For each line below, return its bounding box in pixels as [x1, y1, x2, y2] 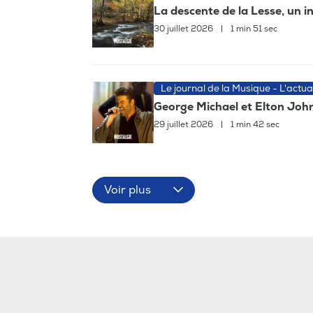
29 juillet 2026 [154, 119, 215, 131]
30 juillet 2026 [154, 24, 215, 35]
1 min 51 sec [228, 24, 277, 35]
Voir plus [104, 182, 151, 197]
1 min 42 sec [228, 119, 279, 131]
